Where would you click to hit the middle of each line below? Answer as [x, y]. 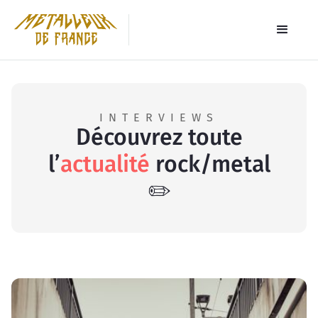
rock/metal [210, 164]
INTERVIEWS [159, 117]
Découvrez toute [159, 137]
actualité [105, 164]
